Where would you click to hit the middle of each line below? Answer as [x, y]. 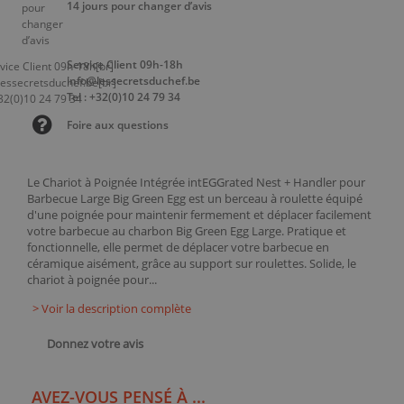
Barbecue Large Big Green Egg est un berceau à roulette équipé [195, 198]
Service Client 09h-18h [125, 64]
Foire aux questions [118, 124]
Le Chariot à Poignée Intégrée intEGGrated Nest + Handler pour [196, 182]
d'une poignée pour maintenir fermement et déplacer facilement [199, 215]
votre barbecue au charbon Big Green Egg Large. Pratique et [187, 231]
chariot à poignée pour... [92, 280]
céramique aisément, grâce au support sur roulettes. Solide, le [192, 263]
